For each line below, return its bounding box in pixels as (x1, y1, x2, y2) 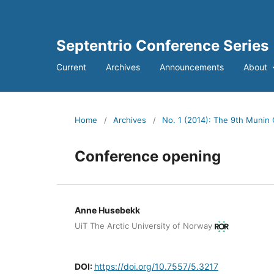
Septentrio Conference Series (56, 37, 268, 54)
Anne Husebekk (75, 204, 140, 215)
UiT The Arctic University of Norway (75, 221, 212, 231)
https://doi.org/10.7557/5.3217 (94, 261, 218, 272)
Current (56, 61, 86, 72)
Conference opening (75, 147, 221, 165)
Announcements (160, 61, 224, 72)
